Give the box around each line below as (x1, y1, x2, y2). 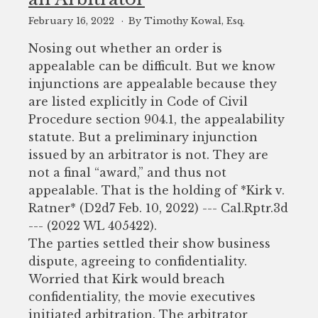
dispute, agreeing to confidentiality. (28, 253, 247, 268)
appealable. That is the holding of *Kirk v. (28, 182, 285, 197)
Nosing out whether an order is (28, 40, 222, 55)
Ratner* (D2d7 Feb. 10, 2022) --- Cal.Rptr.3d (28, 200, 288, 215)
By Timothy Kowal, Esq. (128, 15, 245, 26)
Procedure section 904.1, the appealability (28, 111, 285, 126)
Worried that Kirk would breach (28, 271, 225, 286)
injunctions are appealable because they (28, 76, 277, 91)
